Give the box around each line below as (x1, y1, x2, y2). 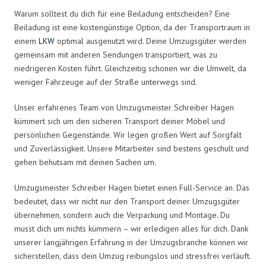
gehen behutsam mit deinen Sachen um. (14, 156, 156, 167)
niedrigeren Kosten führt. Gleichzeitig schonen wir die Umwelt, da (14, 62, 246, 74)
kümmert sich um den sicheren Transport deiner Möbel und (14, 115, 225, 126)
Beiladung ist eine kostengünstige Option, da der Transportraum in (14, 21, 250, 33)
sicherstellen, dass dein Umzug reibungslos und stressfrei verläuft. (14, 250, 251, 261)
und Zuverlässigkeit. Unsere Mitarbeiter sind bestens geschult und (14, 142, 249, 154)
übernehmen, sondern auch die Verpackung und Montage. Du (14, 209, 230, 220)
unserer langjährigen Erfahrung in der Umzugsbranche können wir (14, 236, 248, 248)
